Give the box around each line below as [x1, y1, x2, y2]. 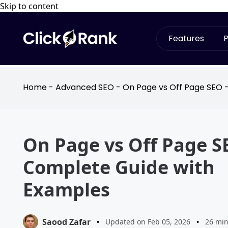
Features [168, 33, 204, 44]
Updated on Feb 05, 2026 [105, 217, 190, 226]
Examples [23, 177, 110, 202]
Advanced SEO [55, 81, 114, 93]
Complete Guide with [23, 155, 215, 180]
